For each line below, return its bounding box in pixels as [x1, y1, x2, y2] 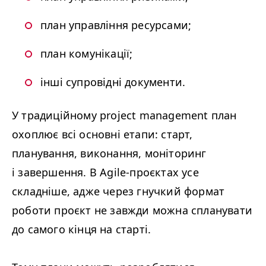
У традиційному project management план [12, 108, 237, 122]
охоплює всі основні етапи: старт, [12, 127, 193, 141]
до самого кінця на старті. [12, 222, 151, 236]
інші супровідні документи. [40, 75, 186, 89]
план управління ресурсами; [40, 18, 192, 32]
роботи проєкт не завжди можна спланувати [12, 203, 253, 217]
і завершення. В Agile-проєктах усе [12, 165, 199, 179]
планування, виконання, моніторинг [12, 146, 207, 160]
